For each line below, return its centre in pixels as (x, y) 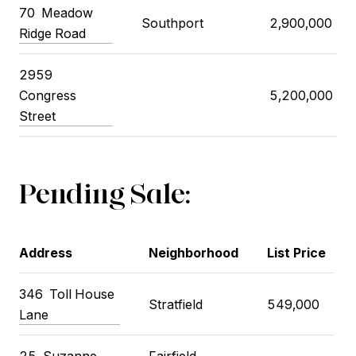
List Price (296, 252)
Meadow (67, 13)
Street (37, 116)
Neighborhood (193, 252)
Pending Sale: (104, 193)
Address (46, 252)
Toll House (82, 294)
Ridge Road (52, 34)
